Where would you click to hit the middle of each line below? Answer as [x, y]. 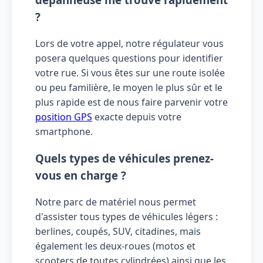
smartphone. [64, 131]
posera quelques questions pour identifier [129, 58]
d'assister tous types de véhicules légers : [127, 217]
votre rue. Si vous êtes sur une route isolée [130, 73]
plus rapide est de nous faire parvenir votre [131, 102]
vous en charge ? [81, 176]
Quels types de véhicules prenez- [124, 159]
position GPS [64, 117]
